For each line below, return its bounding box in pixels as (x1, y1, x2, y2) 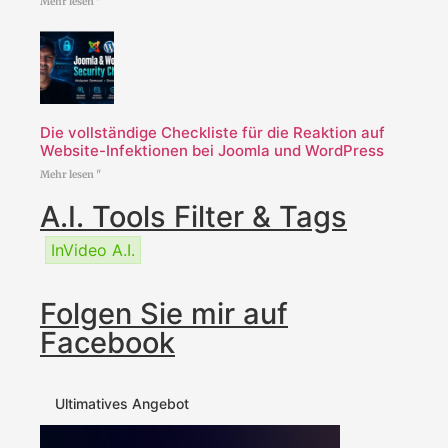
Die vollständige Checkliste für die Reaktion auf (40, 123, 385, 143)
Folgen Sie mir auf (40, 296, 288, 332)
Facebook (40, 325, 175, 361)
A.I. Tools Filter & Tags (40, 199, 347, 235)
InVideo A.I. (51, 240, 135, 261)
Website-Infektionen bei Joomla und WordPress (40, 141, 384, 161)
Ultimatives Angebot (55, 395, 189, 413)
